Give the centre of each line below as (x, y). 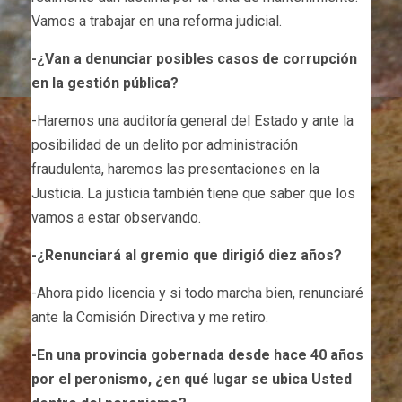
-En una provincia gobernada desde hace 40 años (197, 354)
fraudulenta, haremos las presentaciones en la (175, 169)
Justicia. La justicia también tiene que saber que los (193, 193)
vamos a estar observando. (116, 217)
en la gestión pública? (105, 83)
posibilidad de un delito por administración (165, 144)
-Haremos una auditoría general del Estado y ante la (192, 120)
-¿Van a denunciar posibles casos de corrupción (194, 58)
